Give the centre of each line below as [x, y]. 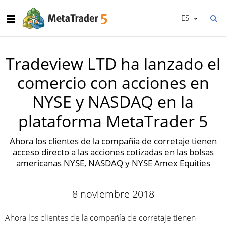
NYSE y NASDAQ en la [113, 102]
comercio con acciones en [113, 82]
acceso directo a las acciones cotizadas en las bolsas [113, 152]
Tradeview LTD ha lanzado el [113, 63]
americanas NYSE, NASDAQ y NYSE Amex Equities [113, 163]
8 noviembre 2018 [113, 194]
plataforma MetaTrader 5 [113, 121]
